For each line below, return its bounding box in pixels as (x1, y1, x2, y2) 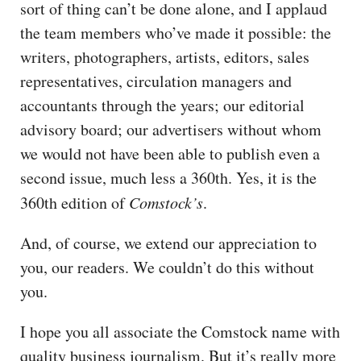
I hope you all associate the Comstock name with (20, 320, 340, 342)
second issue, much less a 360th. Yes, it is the (20, 166, 317, 189)
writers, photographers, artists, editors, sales (20, 45, 309, 68)
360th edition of (20, 191, 129, 214)
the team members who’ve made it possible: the (20, 21, 331, 44)
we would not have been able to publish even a (20, 142, 320, 164)
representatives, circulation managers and (20, 69, 292, 92)
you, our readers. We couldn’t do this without (20, 255, 314, 278)
